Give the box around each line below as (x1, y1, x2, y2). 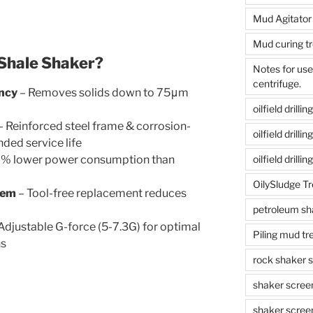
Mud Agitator (252, 13, 312, 25)
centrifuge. (252, 78, 301, 90)
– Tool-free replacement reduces (16, 187, 187, 201)
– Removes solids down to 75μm (17, 86, 189, 100)
